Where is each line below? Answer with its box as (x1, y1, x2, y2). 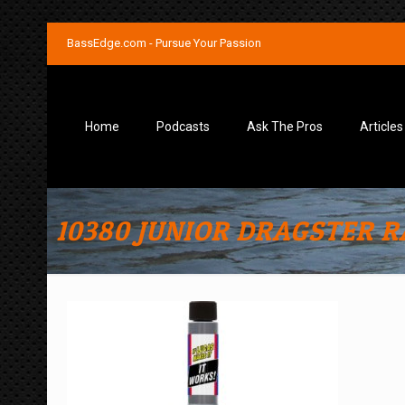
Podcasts (156, 119, 210, 134)
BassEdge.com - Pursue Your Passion (67, 36, 261, 50)
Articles (360, 119, 403, 134)
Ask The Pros (247, 119, 323, 134)
